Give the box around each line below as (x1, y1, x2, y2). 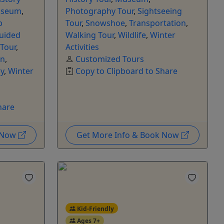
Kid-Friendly (75, 204, 114, 213)
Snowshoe (85, 17, 125, 28)
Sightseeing (137, 5, 182, 16)
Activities (65, 41, 99, 52)
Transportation (129, 17, 186, 28)
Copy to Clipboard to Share (75, 65, 177, 76)
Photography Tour (65, 5, 133, 16)
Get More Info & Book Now (76, 129, 181, 140)
